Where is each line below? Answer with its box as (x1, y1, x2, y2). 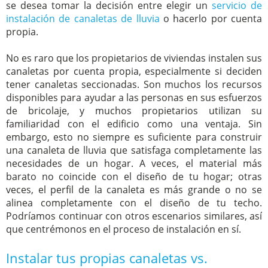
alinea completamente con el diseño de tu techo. (6, 196, 262, 210)
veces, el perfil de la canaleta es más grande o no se (6, 183, 262, 197)
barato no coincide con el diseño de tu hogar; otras (6, 170, 262, 184)
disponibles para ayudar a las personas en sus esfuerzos (6, 91, 262, 105)
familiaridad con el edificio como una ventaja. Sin (6, 117, 262, 131)
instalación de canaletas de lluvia (6, 12, 160, 26)
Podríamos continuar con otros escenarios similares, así (6, 209, 262, 223)
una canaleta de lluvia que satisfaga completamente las (6, 144, 262, 157)
